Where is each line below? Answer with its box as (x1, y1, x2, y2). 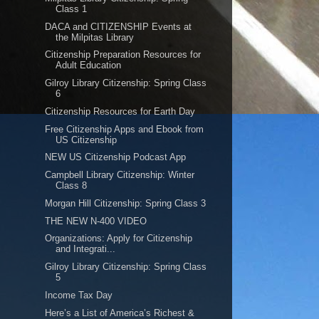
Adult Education (56, 60, 122, 71)
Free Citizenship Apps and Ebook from (45, 123, 204, 135)
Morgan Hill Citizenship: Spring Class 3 (45, 197, 206, 209)
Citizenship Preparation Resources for (45, 49, 202, 61)
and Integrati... (56, 244, 116, 255)
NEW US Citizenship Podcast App (45, 152, 187, 163)
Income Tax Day (45, 289, 113, 300)
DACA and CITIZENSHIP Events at (45, 21, 192, 32)
